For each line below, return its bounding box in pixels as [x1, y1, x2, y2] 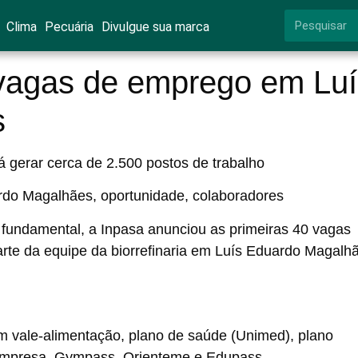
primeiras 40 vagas [229, 221, 351, 237]
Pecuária [44, 19, 93, 34]
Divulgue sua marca [101, 19, 209, 34]
